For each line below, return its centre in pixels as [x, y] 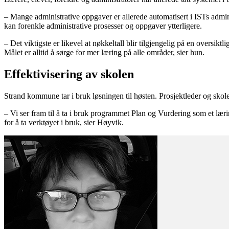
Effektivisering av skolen [69, 74]
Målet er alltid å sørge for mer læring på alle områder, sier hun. [104, 53]
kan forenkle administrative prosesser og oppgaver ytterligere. [103, 26]
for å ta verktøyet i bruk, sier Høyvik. [64, 123]
